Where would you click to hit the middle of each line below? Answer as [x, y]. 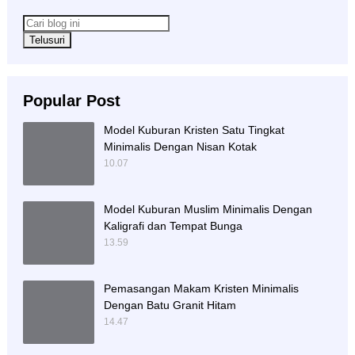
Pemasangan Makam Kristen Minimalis [201, 289]
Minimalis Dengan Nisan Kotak [180, 147]
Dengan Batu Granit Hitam [170, 305]
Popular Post [71, 101]
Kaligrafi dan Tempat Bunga [173, 226]
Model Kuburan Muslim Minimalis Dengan [208, 210]
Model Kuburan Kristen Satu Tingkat [194, 130]
